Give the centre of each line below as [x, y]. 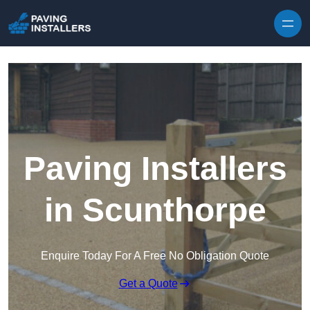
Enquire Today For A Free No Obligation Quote [155, 256]
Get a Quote [148, 284]
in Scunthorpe [155, 210]
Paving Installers [155, 169]
